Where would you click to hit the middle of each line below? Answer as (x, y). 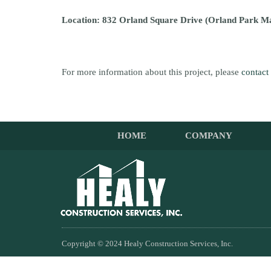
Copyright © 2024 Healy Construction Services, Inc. (147, 243)
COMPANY (208, 135)
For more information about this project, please (152, 72)
